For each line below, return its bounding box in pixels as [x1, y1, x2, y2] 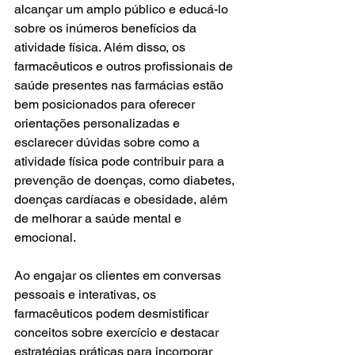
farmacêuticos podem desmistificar [14, 305, 212, 321]
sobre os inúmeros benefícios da [14, 20, 200, 36]
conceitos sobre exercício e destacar [14, 324, 222, 340]
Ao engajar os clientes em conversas [14, 267, 224, 283]
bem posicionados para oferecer [14, 96, 198, 112]
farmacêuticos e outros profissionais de [14, 58, 236, 74]
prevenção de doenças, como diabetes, [14, 172, 238, 188]
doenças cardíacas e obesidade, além [14, 191, 231, 207]
